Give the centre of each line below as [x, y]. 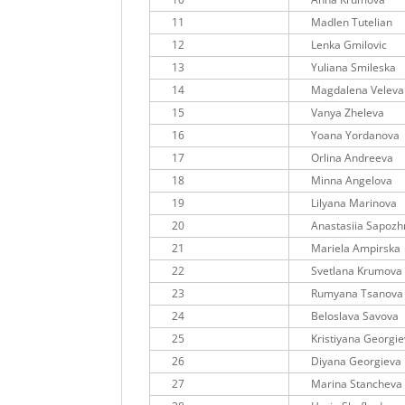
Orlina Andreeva [353, 158]
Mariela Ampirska [356, 249]
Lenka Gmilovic [349, 45]
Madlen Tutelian [352, 23]
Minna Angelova [352, 181]
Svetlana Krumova [357, 271]
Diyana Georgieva [357, 362]
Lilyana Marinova [354, 203]
